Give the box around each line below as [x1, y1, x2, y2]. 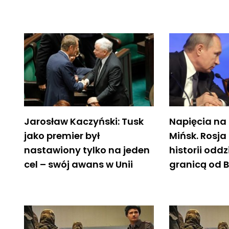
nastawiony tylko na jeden [24, 143, 150, 156]
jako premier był [24, 129, 100, 142]
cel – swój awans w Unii [24, 157, 133, 171]
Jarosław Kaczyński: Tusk [24, 114, 144, 128]
